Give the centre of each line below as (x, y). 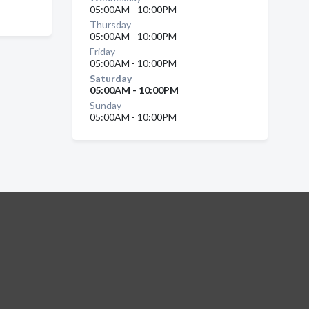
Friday (102, 51)
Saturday (110, 78)
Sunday (105, 105)
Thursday (110, 24)
